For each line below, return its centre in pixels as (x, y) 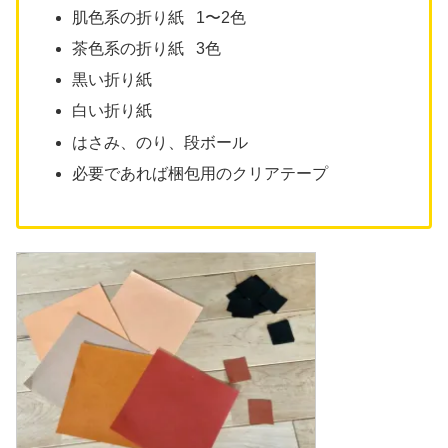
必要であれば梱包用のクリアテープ (200, 173)
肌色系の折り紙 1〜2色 (159, 17)
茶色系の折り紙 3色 (147, 49)
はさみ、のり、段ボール (160, 142)
